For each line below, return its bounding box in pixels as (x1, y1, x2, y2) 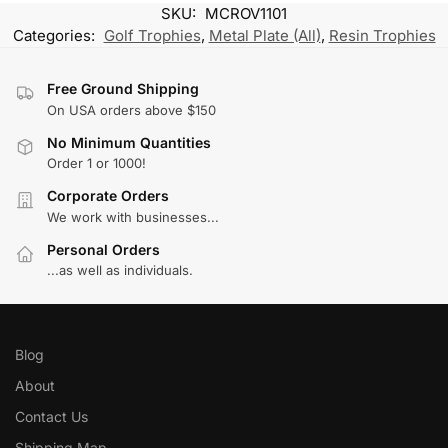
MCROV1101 (205, 4, 287, 24)
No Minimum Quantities (47, 133, 211, 151)
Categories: (12, 26, 99, 46)
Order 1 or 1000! (47, 155, 146, 172)
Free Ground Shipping (47, 80, 199, 98)
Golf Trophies (103, 26, 201, 46)
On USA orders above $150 (47, 101, 216, 118)
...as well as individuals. (47, 261, 193, 278)
